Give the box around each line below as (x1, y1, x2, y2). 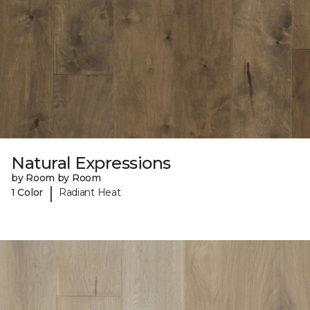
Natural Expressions (11, 152, 171, 173)
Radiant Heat (58, 186, 121, 199)
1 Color (11, 186, 44, 199)
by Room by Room (11, 171, 101, 184)
